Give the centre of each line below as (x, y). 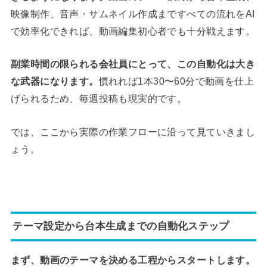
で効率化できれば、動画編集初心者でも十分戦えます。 (133, 31)
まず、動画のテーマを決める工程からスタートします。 (133, 260)
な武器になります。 (55, 81)
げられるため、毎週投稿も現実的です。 (99, 99)
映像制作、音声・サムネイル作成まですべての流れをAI (133, 14)
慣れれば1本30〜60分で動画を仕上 (176, 81)
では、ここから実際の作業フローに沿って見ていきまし (133, 131)
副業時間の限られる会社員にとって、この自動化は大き (133, 64)
